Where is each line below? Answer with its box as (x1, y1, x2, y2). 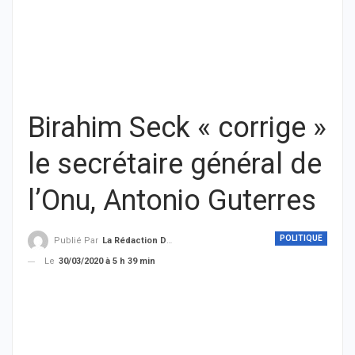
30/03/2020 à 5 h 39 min (59, 256, 155, 267)
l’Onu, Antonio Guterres (28, 184, 316, 217)
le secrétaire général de (28, 147, 322, 181)
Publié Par (54, 235, 101, 246)
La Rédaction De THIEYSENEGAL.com (102, 235, 166, 246)
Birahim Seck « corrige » (28, 111, 326, 144)
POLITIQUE (280, 234, 323, 242)
